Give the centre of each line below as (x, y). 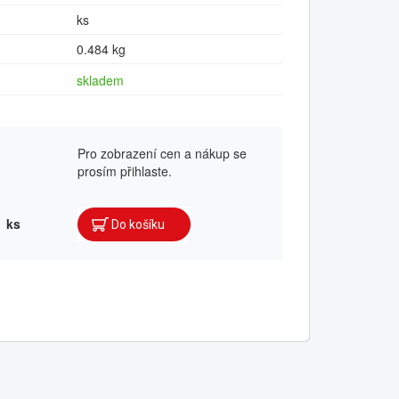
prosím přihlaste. (125, 171)
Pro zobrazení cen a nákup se (162, 153)
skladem (100, 81)
